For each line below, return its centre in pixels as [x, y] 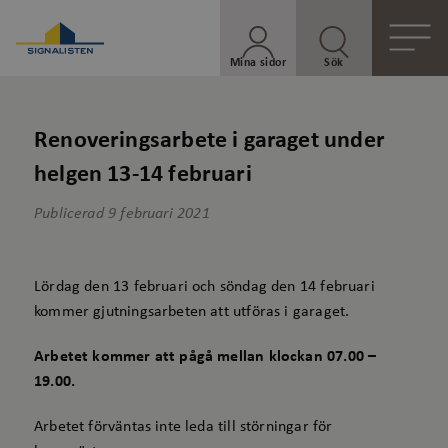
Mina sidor [258, 63]
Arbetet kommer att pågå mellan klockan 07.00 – [205, 357]
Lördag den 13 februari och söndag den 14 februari [204, 287]
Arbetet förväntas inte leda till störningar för [183, 427]
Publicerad [69, 214]
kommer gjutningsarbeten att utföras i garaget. [192, 312]
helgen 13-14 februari [143, 175]
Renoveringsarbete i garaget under [209, 141]
